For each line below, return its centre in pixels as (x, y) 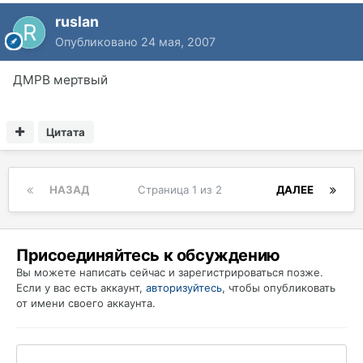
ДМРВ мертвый (60, 80)
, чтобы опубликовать (279, 288)
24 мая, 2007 (178, 42)
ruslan (77, 22)
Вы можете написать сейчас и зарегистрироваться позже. (170, 273)
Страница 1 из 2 (183, 190)
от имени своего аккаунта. (86, 303)
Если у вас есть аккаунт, (81, 288)
